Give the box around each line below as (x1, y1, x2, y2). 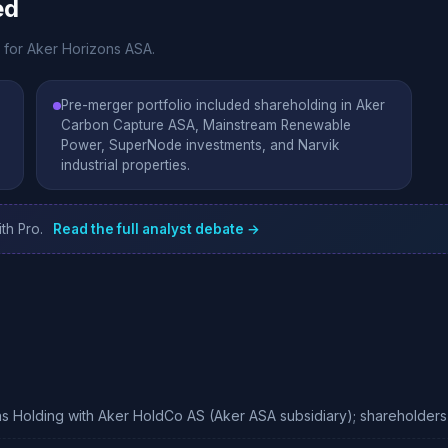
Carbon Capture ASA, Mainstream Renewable (61, 117, 351, 133)
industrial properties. (61, 157, 190, 173)
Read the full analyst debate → (53, 221, 260, 237)
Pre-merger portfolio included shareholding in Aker (61, 97, 385, 113)
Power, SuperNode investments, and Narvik (61, 137, 339, 153)
